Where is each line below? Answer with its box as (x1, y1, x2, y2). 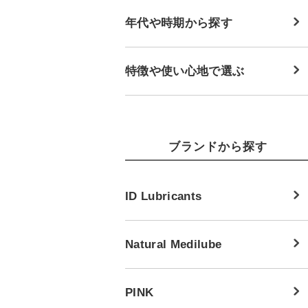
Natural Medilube (125, 237, 222, 250)
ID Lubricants (125, 189, 202, 202)
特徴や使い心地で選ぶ (125, 64, 245, 77)
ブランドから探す (168, 140, 268, 153)
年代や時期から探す (125, 16, 232, 29)
